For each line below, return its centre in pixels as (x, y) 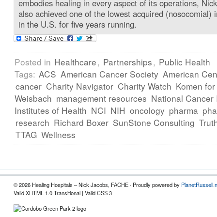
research (32, 123)
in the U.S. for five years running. (77, 24)
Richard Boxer (81, 123)
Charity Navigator (80, 86)
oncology (147, 110)
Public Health (185, 62)
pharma (184, 110)
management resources (101, 98)
